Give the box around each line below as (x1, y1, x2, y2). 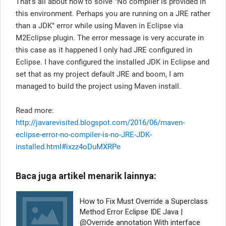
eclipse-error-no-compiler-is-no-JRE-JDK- (16, 130, 152, 139)
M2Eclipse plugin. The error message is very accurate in (16, 33, 204, 42)
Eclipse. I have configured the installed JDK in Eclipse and (16, 57, 209, 67)
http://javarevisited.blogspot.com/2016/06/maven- (16, 118, 185, 127)
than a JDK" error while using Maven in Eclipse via (16, 21, 183, 30)
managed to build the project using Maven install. (16, 81, 181, 91)
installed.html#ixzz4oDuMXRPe (16, 142, 121, 151)
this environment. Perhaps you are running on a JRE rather (16, 9, 210, 18)
